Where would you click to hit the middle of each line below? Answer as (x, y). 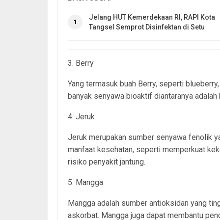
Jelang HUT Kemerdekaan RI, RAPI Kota (152, 17)
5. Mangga (85, 182)
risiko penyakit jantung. (107, 162)
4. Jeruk (81, 117)
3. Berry (81, 63)
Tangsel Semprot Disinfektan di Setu (147, 27)
